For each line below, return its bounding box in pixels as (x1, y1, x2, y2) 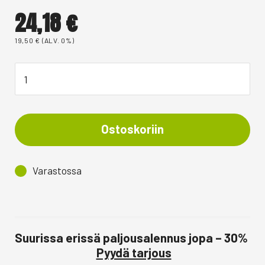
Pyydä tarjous (96, 244, 172, 260)
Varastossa (33, 164, 82, 177)
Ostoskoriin (101, 122, 164, 137)
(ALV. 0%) (41, 36, 75, 45)
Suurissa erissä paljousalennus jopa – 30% (15, 230, 250, 245)
